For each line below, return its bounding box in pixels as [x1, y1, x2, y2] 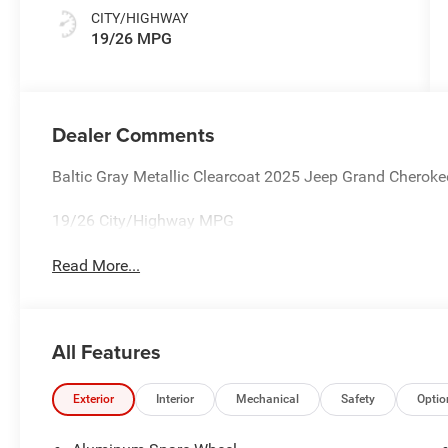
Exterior [73, 391, 115, 406]
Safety [341, 391, 376, 406]
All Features [52, 336, 161, 366]
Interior [156, 391, 195, 406]
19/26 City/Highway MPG [52, 210, 235, 230]
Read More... [52, 255, 141, 275]
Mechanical [236, 391, 300, 406]
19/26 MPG [91, 28, 173, 48]
